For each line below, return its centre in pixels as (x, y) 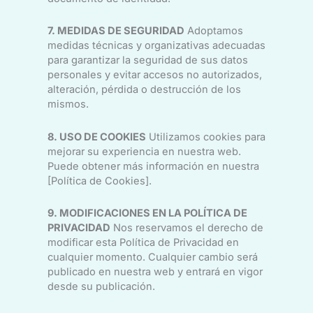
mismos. (68, 104)
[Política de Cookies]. (99, 181)
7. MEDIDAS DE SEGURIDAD (116, 31)
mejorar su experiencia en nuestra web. (144, 151)
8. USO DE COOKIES (96, 137)
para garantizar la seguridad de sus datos (147, 60)
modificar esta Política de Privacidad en (143, 243)
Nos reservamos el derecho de (187, 228)
